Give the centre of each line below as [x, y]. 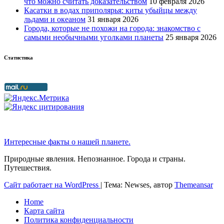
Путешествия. [28, 168]
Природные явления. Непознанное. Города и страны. [95, 159]
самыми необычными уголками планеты [94, 37]
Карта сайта [44, 211]
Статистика [18, 58]
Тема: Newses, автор [139, 185]
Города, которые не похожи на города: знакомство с [112, 28]
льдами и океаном [55, 19]
